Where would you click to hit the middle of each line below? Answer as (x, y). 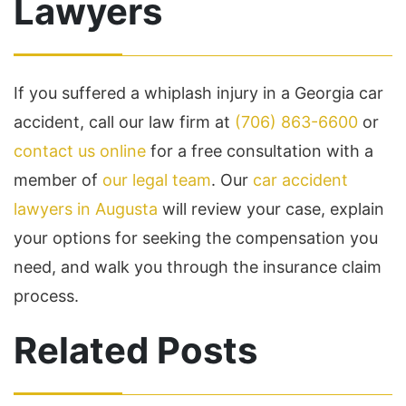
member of (58, 180)
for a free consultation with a (260, 151)
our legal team (157, 180)
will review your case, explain (271, 209)
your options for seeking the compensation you (196, 238)
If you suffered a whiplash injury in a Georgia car (198, 93)
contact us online (80, 151)
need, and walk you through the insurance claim (198, 267)
